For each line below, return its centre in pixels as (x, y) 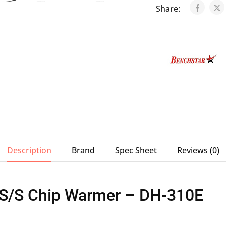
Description (29, 150)
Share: (169, 9)
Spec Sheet (136, 150)
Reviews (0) (198, 150)
